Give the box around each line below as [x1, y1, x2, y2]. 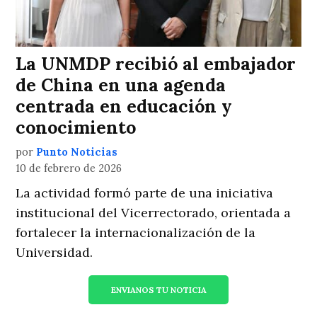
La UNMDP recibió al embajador [16, 52, 296, 76]
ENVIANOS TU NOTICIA [110, 284, 207, 296]
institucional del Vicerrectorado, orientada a [16, 204, 292, 221]
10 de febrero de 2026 [16, 162, 122, 175]
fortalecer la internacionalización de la [16, 224, 256, 241]
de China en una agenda [16, 74, 226, 97]
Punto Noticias [36, 146, 118, 159]
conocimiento [16, 116, 137, 139]
